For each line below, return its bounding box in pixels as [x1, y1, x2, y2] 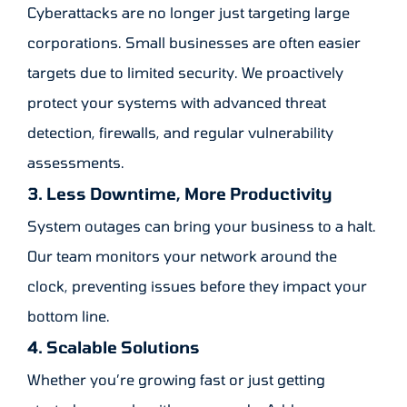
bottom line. [27, 307, 110, 325]
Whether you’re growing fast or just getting [27, 371, 325, 389]
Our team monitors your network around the [27, 247, 337, 265]
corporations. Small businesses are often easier [27, 34, 361, 52]
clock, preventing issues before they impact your [27, 277, 367, 295]
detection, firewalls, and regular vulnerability [27, 124, 333, 142]
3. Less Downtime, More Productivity [27, 184, 332, 204]
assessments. [27, 154, 124, 172]
